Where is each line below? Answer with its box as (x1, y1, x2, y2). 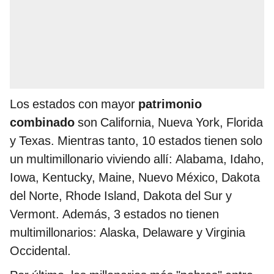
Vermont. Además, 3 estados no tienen (10, 206, 219, 221)
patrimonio (138, 96, 202, 111)
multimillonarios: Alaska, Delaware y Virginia (10, 224, 245, 240)
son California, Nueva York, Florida (75, 114, 263, 130)
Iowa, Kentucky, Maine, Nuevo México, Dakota (10, 169, 260, 185)
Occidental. (10, 243, 71, 258)
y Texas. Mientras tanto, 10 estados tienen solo (10, 133, 262, 148)
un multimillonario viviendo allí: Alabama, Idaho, (10, 151, 264, 166)
